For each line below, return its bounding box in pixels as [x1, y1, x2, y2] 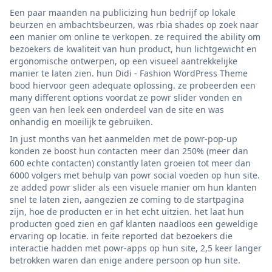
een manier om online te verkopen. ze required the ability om [10, 30, 260, 42]
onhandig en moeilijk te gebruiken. [10, 115, 153, 127]
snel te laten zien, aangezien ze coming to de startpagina [10, 193, 244, 205]
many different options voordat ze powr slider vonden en [10, 91, 242, 103]
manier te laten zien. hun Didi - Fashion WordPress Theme [10, 67, 248, 79]
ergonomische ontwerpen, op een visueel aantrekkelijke [10, 55, 237, 67]
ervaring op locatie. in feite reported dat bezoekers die [10, 229, 233, 242]
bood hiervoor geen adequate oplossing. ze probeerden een [10, 79, 256, 91]
